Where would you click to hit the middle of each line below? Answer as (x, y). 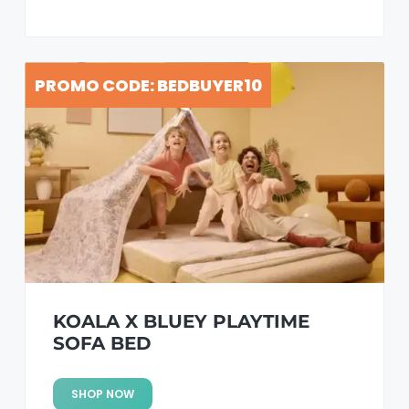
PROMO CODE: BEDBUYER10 (148, 85)
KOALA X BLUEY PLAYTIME (181, 321)
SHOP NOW (102, 393)
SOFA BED (102, 343)
